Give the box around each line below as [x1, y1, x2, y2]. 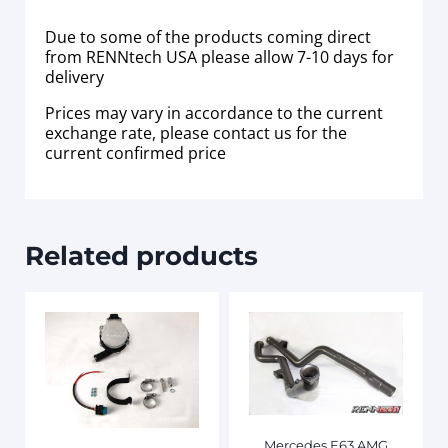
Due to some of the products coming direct [45, 25, 371, 48]
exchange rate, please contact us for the [45, 121, 347, 144]
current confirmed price [45, 141, 226, 164]
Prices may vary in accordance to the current [45, 101, 383, 124]
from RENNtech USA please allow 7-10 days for [45, 45, 394, 68]
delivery [45, 65, 104, 88]
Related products [25, 240, 258, 272]
